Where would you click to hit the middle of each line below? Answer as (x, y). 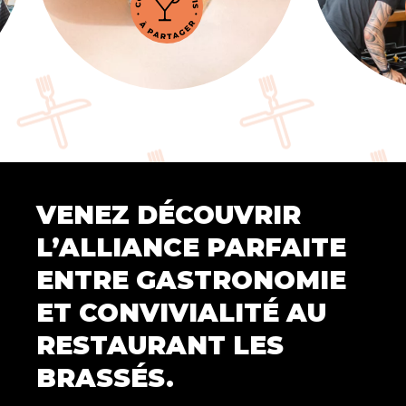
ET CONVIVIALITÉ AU (181, 313)
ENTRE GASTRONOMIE (191, 280)
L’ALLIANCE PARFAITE (191, 247)
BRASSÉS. (105, 378)
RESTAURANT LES (160, 345)
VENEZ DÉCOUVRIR (169, 215)
